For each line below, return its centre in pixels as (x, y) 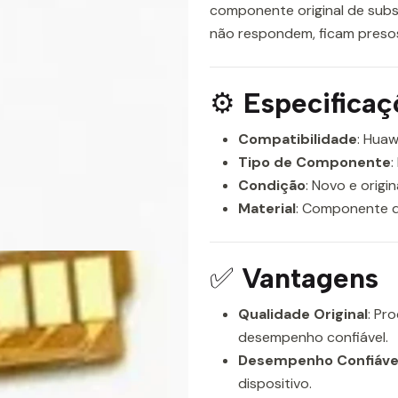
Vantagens (310, 278)
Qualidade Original (303, 314)
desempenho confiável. (313, 337)
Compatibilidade (298, 139)
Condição (272, 185)
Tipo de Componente (314, 162)
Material (267, 208)
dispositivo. (275, 383)
